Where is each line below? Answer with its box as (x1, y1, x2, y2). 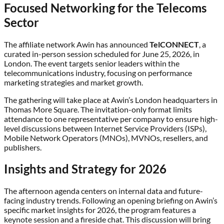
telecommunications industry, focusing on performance (4, 67, 192, 77)
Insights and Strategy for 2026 (4, 161, 166, 176)
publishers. (4, 142, 41, 152)
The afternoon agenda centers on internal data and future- (4, 186, 203, 196)
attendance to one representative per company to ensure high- (4, 113, 218, 123)
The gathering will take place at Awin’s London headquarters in (4, 94, 217, 104)
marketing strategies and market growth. (4, 77, 143, 87)
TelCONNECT (149, 39, 199, 49)
